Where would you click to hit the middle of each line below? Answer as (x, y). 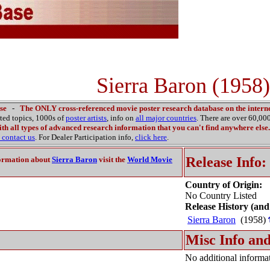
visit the (112, 159)
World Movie (150, 159)
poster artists (86, 118)
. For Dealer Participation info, (85, 137)
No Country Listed (221, 196)
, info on (121, 118)
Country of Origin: (224, 185)
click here (151, 137)
